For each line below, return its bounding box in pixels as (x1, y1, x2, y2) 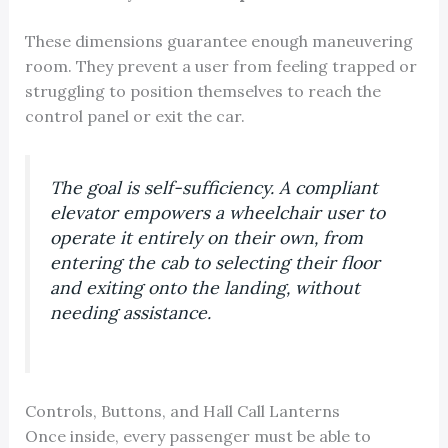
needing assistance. (49, 300, 211, 324)
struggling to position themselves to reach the (24, 80, 381, 101)
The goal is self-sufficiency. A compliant (49, 175, 378, 199)
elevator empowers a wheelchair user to (49, 200, 385, 224)
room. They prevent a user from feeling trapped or (24, 55, 417, 76)
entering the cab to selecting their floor (49, 250, 380, 274)
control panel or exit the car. (24, 105, 245, 126)
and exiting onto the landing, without (49, 275, 360, 299)
